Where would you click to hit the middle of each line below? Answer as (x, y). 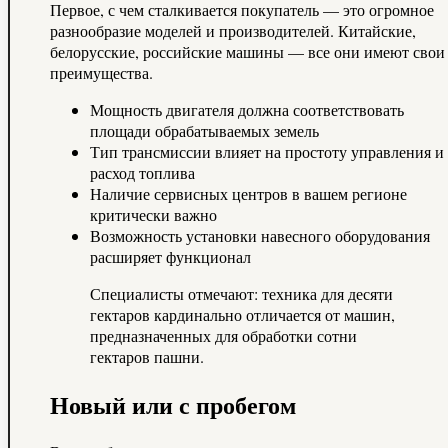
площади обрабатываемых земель (204, 130)
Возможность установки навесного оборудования (260, 235)
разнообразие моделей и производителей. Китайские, (233, 30)
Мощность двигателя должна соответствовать (247, 109)
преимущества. (101, 72)
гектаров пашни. (147, 356)
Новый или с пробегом (173, 404)
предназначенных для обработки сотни (223, 335)
